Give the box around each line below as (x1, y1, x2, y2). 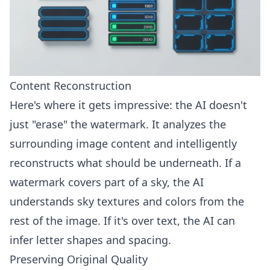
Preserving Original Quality (10, 252, 148, 266)
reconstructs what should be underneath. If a (10, 155, 241, 170)
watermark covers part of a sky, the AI (10, 175, 204, 189)
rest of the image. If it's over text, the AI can (10, 213, 235, 228)
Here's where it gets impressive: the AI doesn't (10, 98, 247, 112)
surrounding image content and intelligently (10, 136, 237, 151)
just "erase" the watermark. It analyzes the (10, 117, 226, 131)
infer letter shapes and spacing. (10, 233, 171, 247)
